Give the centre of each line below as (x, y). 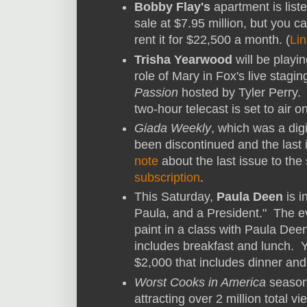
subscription (167, 177)
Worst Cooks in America (200, 282)
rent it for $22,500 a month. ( (212, 40)
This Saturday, (175, 197)
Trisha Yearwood (183, 59)
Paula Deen (250, 197)
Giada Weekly (173, 128)
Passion (156, 92)
